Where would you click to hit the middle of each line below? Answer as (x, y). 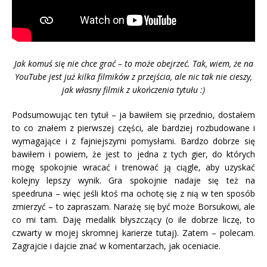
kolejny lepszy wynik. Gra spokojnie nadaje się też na (133, 181)
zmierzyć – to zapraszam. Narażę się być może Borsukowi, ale (133, 207)
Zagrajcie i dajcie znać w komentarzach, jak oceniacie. (116, 246)
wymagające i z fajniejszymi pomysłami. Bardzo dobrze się (133, 141)
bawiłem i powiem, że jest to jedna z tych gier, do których (133, 154)
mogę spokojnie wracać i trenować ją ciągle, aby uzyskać (133, 167)
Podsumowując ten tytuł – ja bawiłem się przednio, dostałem (133, 115)
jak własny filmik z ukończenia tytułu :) (133, 90)
